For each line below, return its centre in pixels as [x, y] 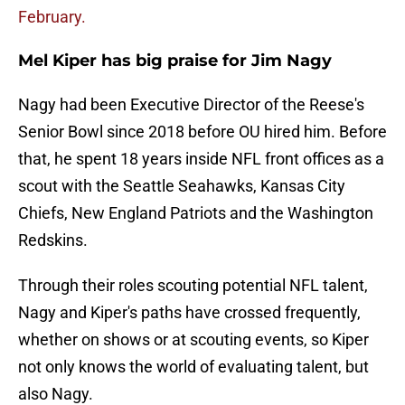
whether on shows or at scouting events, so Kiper [193, 340]
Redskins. [53, 240]
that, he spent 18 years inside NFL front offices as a [201, 159]
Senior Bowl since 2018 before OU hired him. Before [202, 132]
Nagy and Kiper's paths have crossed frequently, [189, 313]
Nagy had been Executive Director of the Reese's [191, 105]
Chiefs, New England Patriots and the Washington [196, 213]
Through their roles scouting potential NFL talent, [193, 286]
